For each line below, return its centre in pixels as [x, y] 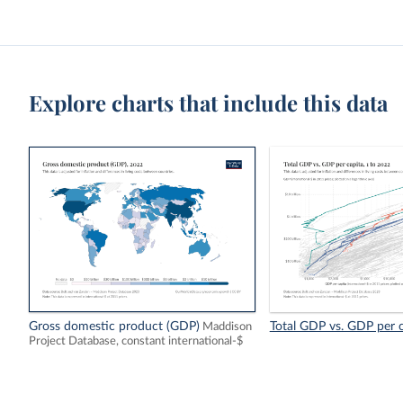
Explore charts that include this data [209, 103]
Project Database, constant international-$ [136, 341]
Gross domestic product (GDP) [115, 327]
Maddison [228, 327]
